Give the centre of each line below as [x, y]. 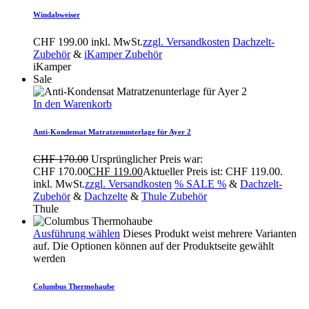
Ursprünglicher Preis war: [147, 159]
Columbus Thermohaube [74, 286]
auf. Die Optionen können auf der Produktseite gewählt [153, 246]
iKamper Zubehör [123, 54]
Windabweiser [57, 14]
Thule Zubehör [174, 196]
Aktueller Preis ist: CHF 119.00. [213, 171]
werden [49, 258]
